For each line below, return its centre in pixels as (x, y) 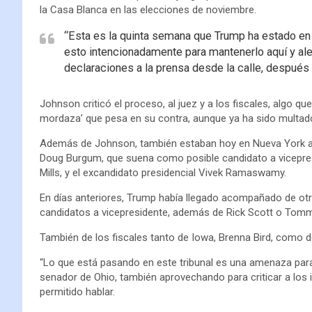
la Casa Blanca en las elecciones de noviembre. (148, 9)
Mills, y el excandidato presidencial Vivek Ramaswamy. (163, 172)
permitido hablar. (77, 291)
